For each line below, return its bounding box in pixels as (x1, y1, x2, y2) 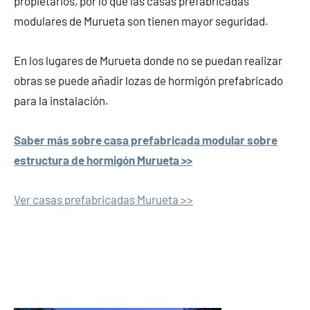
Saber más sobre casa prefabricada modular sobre (14, 133, 277, 147)
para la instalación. (14, 93, 109, 108)
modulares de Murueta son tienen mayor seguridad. (14, 14, 268, 28)
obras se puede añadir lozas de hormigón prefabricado (14, 73, 283, 88)
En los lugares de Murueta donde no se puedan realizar (14, 53, 282, 68)
